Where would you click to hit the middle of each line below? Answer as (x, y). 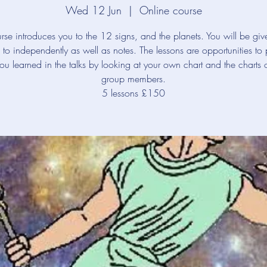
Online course (170, 10)
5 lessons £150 (133, 93)
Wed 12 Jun (93, 10)
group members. (133, 79)
